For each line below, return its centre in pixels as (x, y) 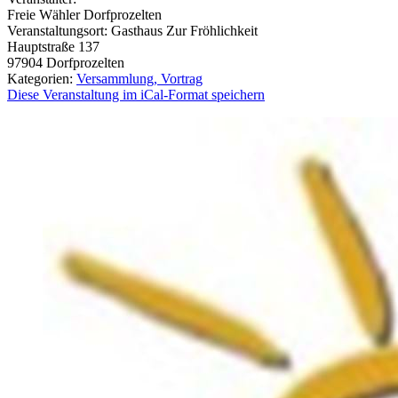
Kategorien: (42, 78)
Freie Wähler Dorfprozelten (84, 14)
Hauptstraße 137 (53, 46)
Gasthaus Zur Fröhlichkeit (184, 30)
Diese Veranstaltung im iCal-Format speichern (136, 94)
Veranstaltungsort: (59, 30)
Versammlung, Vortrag (139, 78)
